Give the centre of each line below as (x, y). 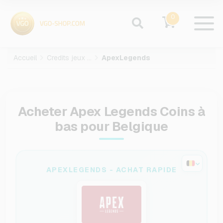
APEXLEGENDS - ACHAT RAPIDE (111, 170)
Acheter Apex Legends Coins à (111, 111)
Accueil (25, 58)
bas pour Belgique (111, 126)
